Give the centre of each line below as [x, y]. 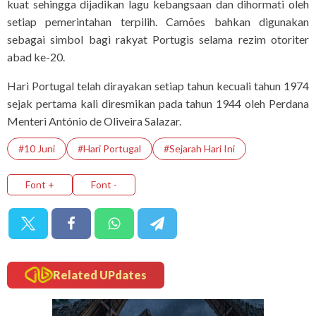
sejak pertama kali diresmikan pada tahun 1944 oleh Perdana [158, 104]
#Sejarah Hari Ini [199, 149]
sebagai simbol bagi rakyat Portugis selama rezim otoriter [158, 39]
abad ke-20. [36, 57]
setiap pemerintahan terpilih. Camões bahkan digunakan [158, 22]
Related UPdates [100, 274]
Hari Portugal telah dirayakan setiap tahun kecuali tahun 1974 [158, 86]
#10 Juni [37, 149]
